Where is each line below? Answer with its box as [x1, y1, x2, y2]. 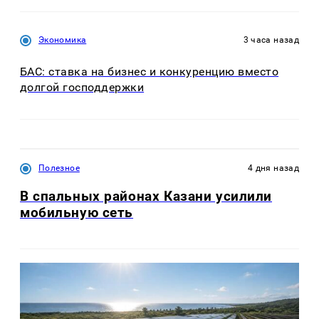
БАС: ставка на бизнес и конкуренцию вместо [20, 64, 279, 78]
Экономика [38, 34, 87, 45]
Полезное [38, 163, 80, 174]
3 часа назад [243, 34, 299, 45]
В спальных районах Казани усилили [20, 188, 273, 205]
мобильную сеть [20, 204, 134, 221]
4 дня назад [248, 163, 299, 174]
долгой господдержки [20, 80, 145, 94]
